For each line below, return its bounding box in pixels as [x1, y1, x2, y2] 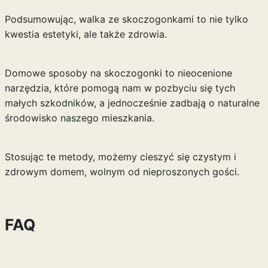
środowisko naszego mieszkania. [4, 112, 154, 124]
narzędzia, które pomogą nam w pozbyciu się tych [4, 82, 235, 94]
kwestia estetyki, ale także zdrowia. [4, 28, 167, 40]
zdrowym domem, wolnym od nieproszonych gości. [4, 166, 239, 178]
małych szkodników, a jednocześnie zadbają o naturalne [4, 97, 260, 109]
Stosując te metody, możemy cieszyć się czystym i [4, 151, 236, 163]
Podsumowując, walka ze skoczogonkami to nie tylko [4, 13, 248, 25]
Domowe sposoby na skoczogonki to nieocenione [4, 67, 232, 79]
